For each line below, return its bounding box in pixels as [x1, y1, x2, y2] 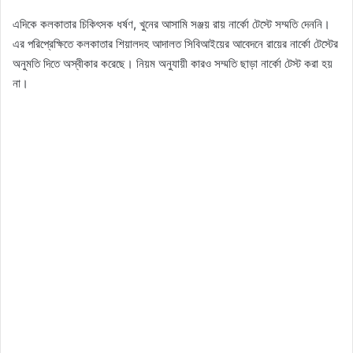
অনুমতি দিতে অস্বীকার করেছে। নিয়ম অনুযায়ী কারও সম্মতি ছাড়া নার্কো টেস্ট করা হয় [13, 56, 333, 72]
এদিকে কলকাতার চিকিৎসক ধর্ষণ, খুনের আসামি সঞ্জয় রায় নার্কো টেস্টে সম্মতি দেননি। [13, 17, 330, 32]
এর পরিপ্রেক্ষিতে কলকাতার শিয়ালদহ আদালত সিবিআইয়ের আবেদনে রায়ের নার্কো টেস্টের [13, 36, 338, 52]
